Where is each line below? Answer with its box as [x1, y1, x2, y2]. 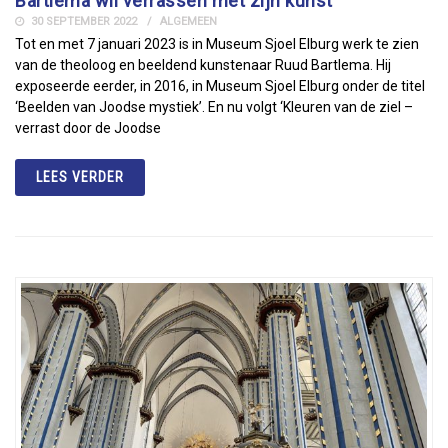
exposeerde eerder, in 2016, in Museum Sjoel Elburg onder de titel [15, 78, 425, 95]
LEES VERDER [36, 169, 124, 186]
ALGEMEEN [160, 15, 217, 29]
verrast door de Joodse [15, 120, 161, 137]
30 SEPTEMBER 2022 [28, 15, 137, 29]
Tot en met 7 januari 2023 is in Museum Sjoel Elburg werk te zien [15, 36, 419, 53]
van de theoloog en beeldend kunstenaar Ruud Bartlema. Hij [15, 57, 391, 74]
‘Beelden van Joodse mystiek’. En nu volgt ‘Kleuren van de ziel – [15, 99, 413, 116]
